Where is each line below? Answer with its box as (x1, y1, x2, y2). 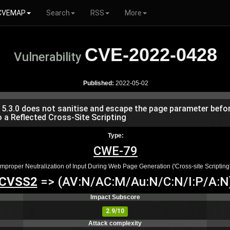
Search (46, 9, 70, 17)
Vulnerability (14, 50, 85, 64)
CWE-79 (93, 144, 138, 158)
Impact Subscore (90, 194, 140, 201)
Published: (83, 80, 114, 87)
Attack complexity (88, 220, 142, 227)
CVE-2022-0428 (85, 44, 217, 65)
